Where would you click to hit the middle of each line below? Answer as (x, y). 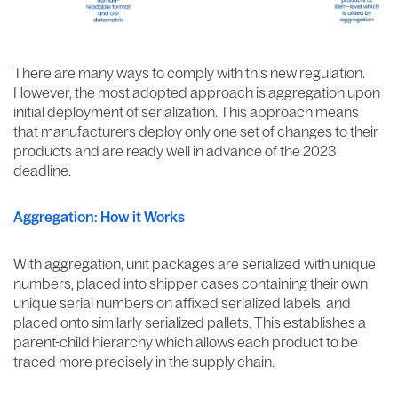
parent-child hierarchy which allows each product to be (186, 342)
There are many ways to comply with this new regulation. (189, 72)
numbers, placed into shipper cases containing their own (191, 283)
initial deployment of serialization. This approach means (186, 111)
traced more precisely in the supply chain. (144, 361)
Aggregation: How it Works (99, 216)
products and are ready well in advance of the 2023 (175, 151)
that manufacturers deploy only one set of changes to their (196, 131)
